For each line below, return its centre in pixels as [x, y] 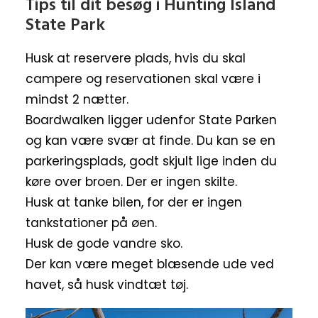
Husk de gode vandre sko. [104, 243]
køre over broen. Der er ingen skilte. [131, 181]
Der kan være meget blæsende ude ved [150, 264]
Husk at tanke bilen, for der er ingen [134, 202]
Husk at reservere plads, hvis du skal [136, 58]
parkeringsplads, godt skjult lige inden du [151, 161]
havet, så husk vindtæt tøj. [107, 284]
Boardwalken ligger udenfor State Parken [151, 120]
